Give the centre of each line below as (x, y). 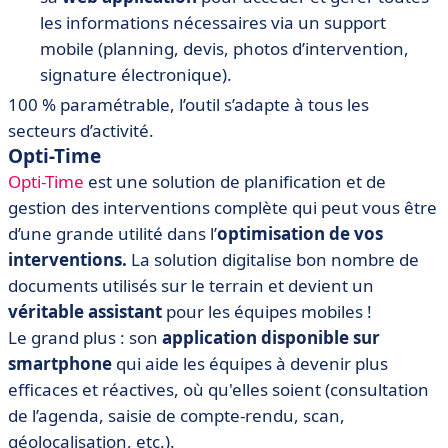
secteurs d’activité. (81, 131)
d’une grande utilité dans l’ (112, 234)
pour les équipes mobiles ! (271, 312)
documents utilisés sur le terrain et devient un (191, 286)
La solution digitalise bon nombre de (273, 260)
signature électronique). (136, 75)
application (209, 338)
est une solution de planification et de (235, 182)
